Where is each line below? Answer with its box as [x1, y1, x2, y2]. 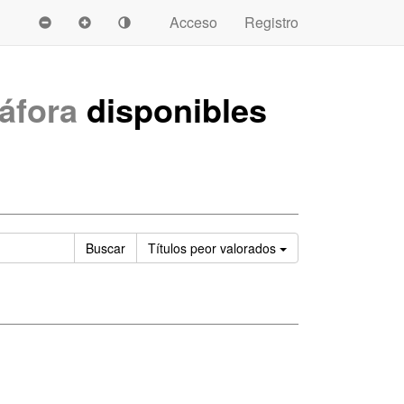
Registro [244, 12, 298, 32]
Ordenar [286, 238, 334, 256]
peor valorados [190, 239, 276, 257]
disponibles [78, 86, 267, 133]
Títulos [148, 239, 190, 257]
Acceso [170, 12, 217, 32]
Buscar [86, 239, 125, 257]
